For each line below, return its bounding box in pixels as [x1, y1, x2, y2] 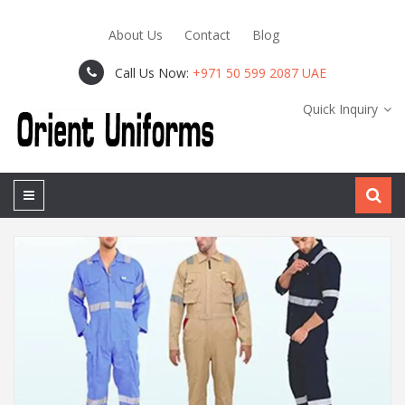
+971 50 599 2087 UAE [193, 64, 326, 81]
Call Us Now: [115, 64, 193, 81]
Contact [184, 26, 231, 43]
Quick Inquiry [302, 100, 378, 118]
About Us [108, 26, 163, 43]
